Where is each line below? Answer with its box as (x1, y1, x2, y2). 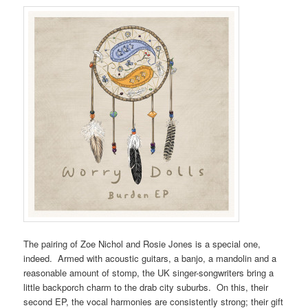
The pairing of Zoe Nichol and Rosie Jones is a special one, (23, 236, 261, 250)
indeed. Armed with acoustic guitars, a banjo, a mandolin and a (23, 251, 277, 265)
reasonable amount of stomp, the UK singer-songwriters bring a (23, 265, 274, 279)
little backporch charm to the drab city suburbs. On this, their (23, 280, 269, 294)
